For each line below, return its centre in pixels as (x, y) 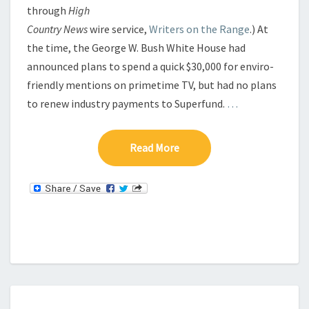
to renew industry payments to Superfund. (127, 103)
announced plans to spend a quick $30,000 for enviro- (150, 66)
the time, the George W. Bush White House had (136, 48)
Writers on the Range (199, 29)
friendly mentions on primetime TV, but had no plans (152, 85)
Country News (57, 29)
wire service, (118, 29)
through (48, 10)
